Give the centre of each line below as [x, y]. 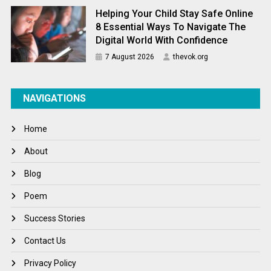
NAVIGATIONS [55, 99]
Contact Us [45, 241]
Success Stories [55, 219]
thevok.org [191, 57]
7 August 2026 [130, 57]
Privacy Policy [51, 263]
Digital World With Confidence [162, 41]
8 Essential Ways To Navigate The [171, 27]
